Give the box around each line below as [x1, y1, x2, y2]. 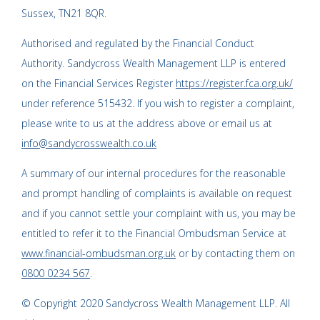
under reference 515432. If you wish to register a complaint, [21, 96, 294, 111]
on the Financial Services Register [21, 76, 176, 91]
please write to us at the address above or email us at [21, 116, 272, 131]
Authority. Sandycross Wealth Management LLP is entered [21, 56, 286, 71]
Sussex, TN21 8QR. [21, 6, 106, 21]
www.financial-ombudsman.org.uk [21, 246, 176, 261]
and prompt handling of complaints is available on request [21, 186, 292, 201]
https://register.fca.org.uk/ [176, 76, 293, 91]
